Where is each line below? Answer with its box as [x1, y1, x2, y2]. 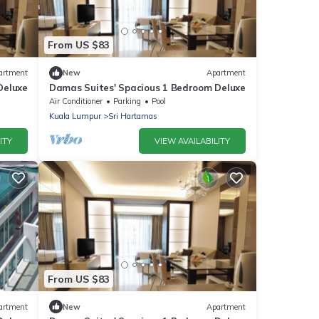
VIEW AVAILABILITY [155, 135, 230, 146]
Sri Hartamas [108, 110, 157, 121]
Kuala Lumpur [49, 110, 101, 121]
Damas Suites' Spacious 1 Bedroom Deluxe [49, 81, 246, 93]
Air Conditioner [49, 95, 103, 106]
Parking [113, 95, 141, 106]
